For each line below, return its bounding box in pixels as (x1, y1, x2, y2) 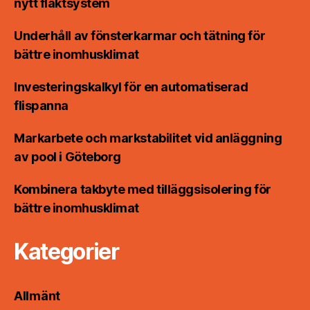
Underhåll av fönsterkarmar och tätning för (14, 28, 266, 44)
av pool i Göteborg (14, 149, 121, 165)
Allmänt (14, 289, 61, 304)
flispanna (14, 98, 69, 113)
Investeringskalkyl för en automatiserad (14, 80, 248, 95)
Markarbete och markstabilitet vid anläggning (14, 131, 282, 146)
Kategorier (14, 238, 119, 266)
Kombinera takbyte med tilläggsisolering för (14, 182, 271, 197)
